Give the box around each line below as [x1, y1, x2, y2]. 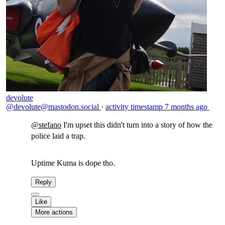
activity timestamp [105, 102, 163, 111]
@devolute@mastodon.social [6, 102, 101, 111]
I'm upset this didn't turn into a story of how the [61, 121, 212, 129]
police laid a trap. [31, 132, 85, 140]
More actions [35, 208, 73, 216]
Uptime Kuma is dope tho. [31, 159, 115, 167]
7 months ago [165, 102, 207, 111]
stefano [39, 121, 61, 129]
